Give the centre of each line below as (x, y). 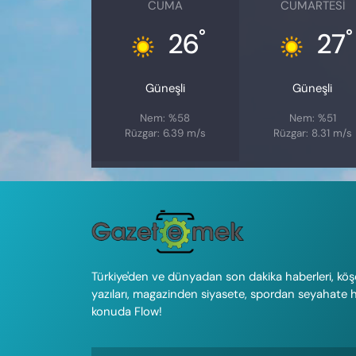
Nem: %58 (165, 118)
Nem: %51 (312, 118)
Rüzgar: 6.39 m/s (165, 133)
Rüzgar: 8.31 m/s (312, 133)
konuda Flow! (126, 311)
